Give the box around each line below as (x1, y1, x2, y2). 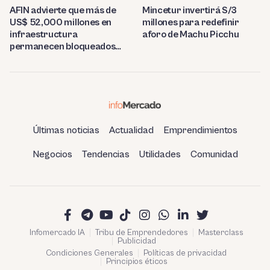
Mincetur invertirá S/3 (142, 5, 237, 16)
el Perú (10, 65, 40, 77)
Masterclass (198, 228, 243, 238)
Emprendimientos (163, 125, 237, 136)
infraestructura (10, 29, 78, 40)
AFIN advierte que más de (10, 5, 116, 16)
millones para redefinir (142, 17, 239, 28)
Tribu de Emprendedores (95, 228, 188, 238)
